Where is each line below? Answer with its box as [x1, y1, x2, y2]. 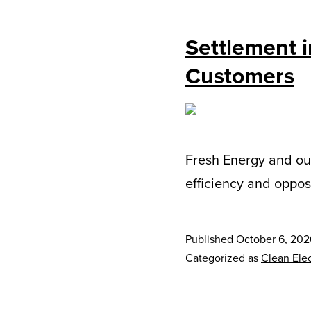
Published [185, 231, 236, 247]
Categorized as [185, 250, 261, 266]
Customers [185, 59, 294, 92]
